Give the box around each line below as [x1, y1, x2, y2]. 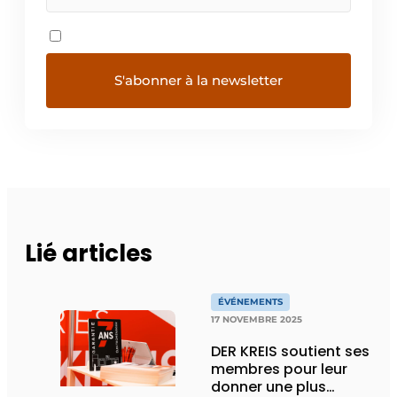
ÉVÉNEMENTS [218, 296, 283, 308]
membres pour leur [211, 359, 347, 380]
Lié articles [25, 237, 152, 270]
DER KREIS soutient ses [211, 341, 370, 362]
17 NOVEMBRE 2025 [211, 314, 302, 326]
